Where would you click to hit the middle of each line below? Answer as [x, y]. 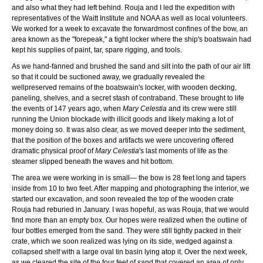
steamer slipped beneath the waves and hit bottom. [93, 161]
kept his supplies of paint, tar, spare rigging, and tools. [97, 50]
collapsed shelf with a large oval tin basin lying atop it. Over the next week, [129, 252]
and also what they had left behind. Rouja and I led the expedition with [123, 7]
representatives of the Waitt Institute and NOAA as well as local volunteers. [129, 18]
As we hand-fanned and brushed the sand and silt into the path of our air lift [131, 66]
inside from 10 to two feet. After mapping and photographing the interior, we [131, 188]
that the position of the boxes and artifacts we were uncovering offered [123, 140]
